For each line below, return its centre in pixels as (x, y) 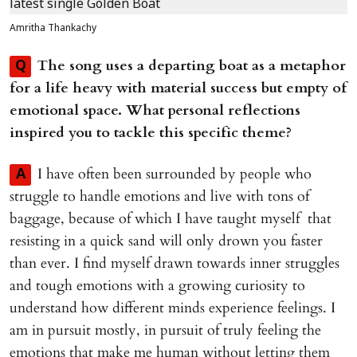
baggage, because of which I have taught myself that (171, 219)
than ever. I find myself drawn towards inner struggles (175, 263)
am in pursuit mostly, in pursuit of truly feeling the (165, 330)
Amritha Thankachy (53, 29)
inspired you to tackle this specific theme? (151, 133)
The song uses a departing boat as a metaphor (192, 66)
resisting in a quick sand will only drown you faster (166, 241)
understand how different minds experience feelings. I (173, 308)
